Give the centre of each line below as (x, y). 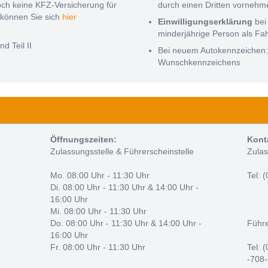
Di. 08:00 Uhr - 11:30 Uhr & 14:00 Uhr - (124, 188)
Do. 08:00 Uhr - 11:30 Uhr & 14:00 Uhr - (126, 223)
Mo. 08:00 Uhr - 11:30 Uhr (100, 176)
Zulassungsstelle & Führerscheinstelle (122, 152)
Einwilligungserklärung (205, 22)
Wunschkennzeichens (199, 63)
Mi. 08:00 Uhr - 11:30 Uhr (98, 211)
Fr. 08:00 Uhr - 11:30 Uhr (98, 247)
